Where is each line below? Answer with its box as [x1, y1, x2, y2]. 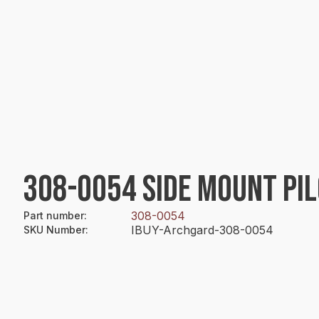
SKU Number [23, 224, 85, 236]
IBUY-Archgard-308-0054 [131, 223, 273, 237]
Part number [23, 209, 84, 221]
